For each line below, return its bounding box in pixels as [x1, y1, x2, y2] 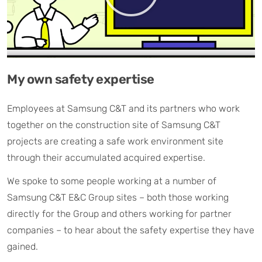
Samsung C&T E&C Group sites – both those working [7, 192, 229, 204]
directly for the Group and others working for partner [7, 208, 232, 220]
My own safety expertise [7, 71, 154, 88]
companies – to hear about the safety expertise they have [7, 225, 254, 236]
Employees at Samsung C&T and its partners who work [7, 103, 240, 115]
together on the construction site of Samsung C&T [7, 119, 220, 131]
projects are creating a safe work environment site [7, 136, 223, 147]
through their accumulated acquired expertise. [7, 152, 205, 164]
